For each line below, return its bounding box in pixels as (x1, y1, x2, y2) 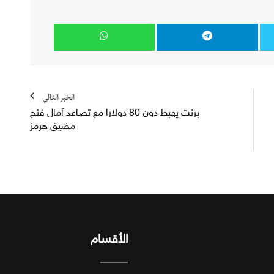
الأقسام (91, 231, 128, 247)
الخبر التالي (40, 94, 75, 103)
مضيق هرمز (30, 119, 75, 132)
